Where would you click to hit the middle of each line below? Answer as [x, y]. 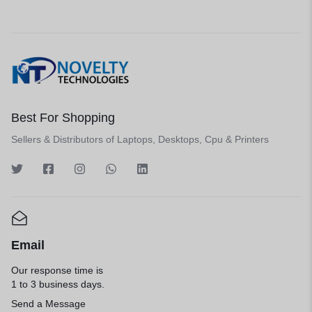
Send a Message [48, 304]
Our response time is [57, 271]
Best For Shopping [63, 118]
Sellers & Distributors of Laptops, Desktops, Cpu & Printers [140, 140]
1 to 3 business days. [58, 284]
